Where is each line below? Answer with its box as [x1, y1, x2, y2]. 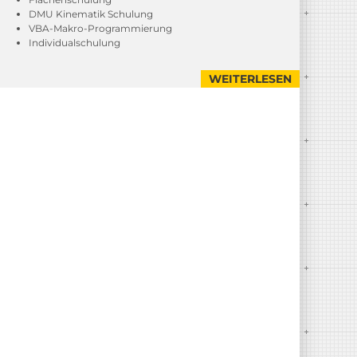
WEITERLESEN [209, 72, 292, 86]
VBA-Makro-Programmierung [29, 22, 172, 34]
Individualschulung [29, 37, 120, 49]
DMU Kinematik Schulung [29, 8, 153, 20]
